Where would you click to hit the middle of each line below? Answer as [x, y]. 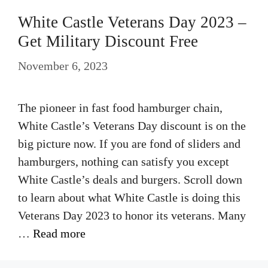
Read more [59, 233]
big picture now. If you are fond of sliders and [129, 144]
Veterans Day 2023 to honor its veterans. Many [132, 215]
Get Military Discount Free [108, 41]
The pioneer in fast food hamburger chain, [120, 108]
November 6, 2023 [63, 66]
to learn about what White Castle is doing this [129, 197]
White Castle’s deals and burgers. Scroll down [130, 179]
